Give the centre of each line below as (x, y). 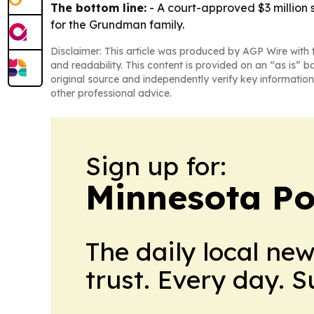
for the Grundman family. (117, 25)
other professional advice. (111, 94)
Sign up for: (156, 166)
